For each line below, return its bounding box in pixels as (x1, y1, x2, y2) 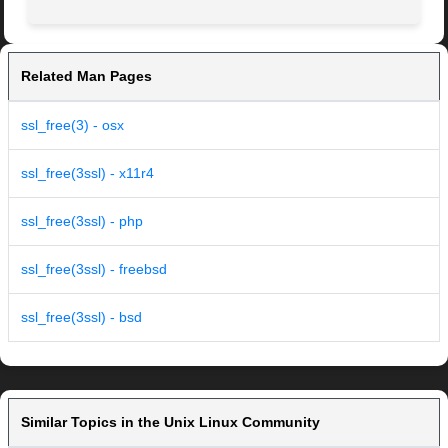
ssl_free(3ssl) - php (21, 213, 143, 230)
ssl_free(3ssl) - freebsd (21, 261, 167, 278)
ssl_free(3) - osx (21, 117, 124, 134)
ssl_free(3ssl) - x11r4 (21, 165, 154, 182)
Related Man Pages (21, 68, 152, 85)
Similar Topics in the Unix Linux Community (21, 414, 320, 431)
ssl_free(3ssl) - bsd (21, 309, 142, 326)
